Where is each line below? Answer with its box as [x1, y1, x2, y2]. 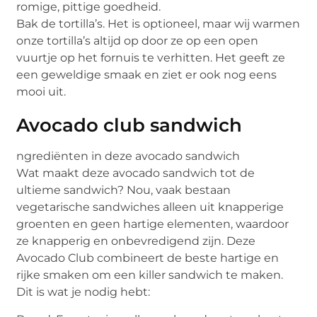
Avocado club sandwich [16, 114, 243, 137]
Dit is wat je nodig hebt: [16, 285, 151, 299]
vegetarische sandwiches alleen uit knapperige [16, 200, 284, 214]
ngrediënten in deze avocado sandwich [16, 149, 241, 163]
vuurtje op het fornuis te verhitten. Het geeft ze [16, 51, 286, 65]
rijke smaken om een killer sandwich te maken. [16, 268, 284, 282]
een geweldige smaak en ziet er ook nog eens [16, 68, 277, 82]
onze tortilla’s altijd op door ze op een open [16, 34, 259, 48]
